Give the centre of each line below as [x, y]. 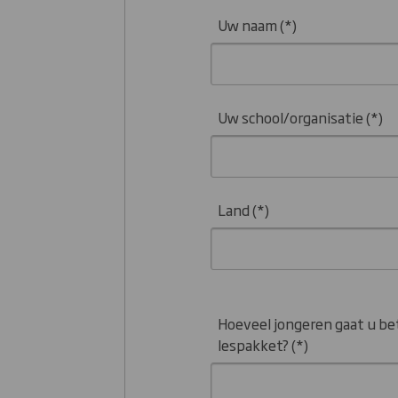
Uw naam [247, 24]
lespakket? [253, 344]
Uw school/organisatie [290, 117]
